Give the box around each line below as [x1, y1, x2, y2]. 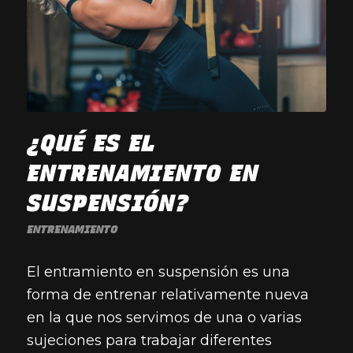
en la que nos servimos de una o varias [26, 308, 302, 326]
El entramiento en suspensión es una [26, 262, 290, 281]
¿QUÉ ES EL [26, 128, 155, 157]
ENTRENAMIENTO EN [26, 158, 258, 187]
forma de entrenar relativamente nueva [26, 285, 309, 303]
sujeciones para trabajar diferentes [26, 331, 272, 349]
